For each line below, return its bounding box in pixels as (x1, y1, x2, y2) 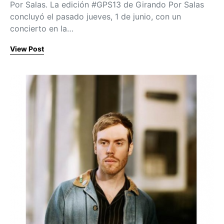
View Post (10, 44, 44, 53)
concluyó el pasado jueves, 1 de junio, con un (10, 11, 181, 21)
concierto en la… (10, 23, 73, 33)
